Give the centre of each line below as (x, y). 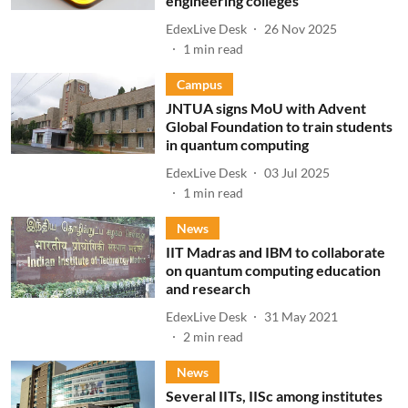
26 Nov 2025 (300, 28)
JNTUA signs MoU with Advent (265, 108)
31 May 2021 (301, 316)
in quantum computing (237, 144)
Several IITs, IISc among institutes (274, 396)
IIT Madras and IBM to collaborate (275, 252)
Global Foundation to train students (279, 126)
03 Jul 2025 (296, 172)
